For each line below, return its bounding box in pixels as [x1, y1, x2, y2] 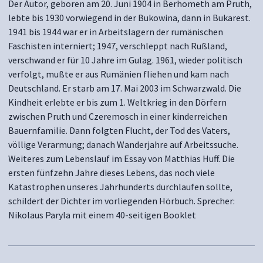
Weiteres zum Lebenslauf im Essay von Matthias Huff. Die [8, 153, 235, 164]
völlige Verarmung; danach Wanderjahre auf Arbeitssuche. [8, 139, 238, 150]
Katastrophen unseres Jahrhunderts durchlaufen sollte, [8, 181, 232, 193]
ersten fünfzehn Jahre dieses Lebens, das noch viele [8, 167, 215, 178]
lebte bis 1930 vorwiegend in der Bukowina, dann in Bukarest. [8, 12, 251, 23]
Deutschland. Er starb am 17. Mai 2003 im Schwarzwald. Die [8, 82, 241, 94]
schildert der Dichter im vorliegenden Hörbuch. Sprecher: [8, 195, 235, 207]
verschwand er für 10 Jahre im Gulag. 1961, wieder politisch [8, 54, 242, 66]
